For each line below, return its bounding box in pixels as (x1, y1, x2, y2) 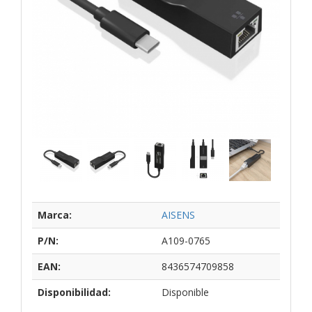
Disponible (162, 285, 209, 299)
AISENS (162, 208, 195, 221)
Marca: (38, 208, 72, 221)
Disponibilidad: (38, 285, 111, 299)
